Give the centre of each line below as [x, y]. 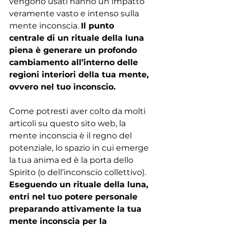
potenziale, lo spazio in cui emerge [80, 148]
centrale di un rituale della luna [78, 38]
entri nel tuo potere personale [75, 196]
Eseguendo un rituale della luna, [80, 184]
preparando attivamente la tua [77, 209]
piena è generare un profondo [74, 50]
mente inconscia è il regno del [72, 135]
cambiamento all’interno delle [75, 62]
